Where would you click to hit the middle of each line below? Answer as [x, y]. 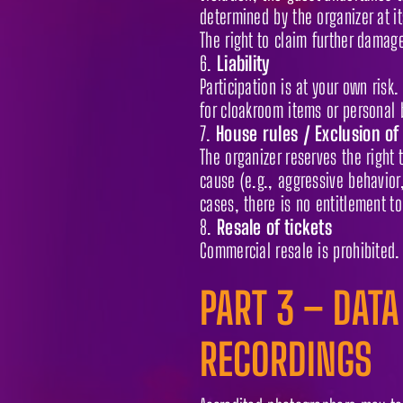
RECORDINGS [286, 359]
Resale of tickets [274, 227]
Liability [243, 63]
